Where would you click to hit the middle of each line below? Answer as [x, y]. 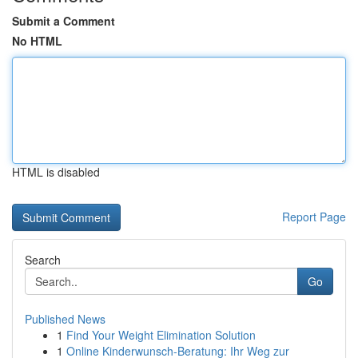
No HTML [37, 41]
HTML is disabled [56, 172]
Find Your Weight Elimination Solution [161, 335]
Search [43, 260]
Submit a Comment [64, 21]
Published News [65, 319]
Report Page [314, 217]
